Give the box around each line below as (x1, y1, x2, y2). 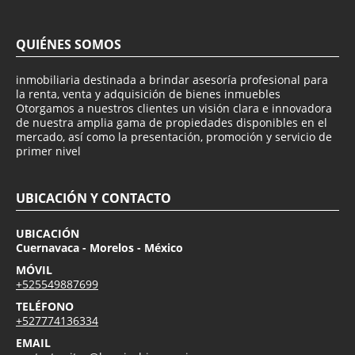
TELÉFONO (16, 299, 74, 315)
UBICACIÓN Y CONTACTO (16, 189, 171, 208)
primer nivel (16, 143, 81, 159)
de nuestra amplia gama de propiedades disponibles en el (16, 115, 327, 131)
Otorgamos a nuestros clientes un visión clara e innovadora (16, 101, 332, 116)
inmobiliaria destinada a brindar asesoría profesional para (16, 72, 328, 88)
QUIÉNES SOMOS (16, 36, 121, 54)
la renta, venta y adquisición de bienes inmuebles (16, 86, 281, 102)
